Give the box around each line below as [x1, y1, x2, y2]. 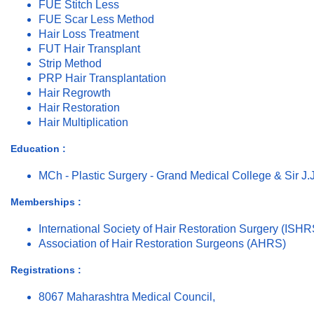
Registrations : [11, 264, 81, 276]
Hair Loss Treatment [39, 28, 139, 41]
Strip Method [39, 57, 102, 70]
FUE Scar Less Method [39, 13, 154, 26]
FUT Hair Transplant [39, 43, 140, 55]
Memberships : [11, 196, 81, 208]
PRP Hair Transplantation [39, 72, 166, 85]
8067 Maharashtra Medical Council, [39, 291, 215, 303]
